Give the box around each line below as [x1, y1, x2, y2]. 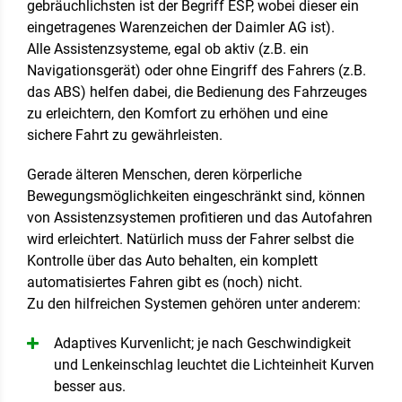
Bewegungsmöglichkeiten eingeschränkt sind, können [27, 188, 365, 205]
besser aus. [54, 378, 126, 395]
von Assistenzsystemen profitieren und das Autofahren [27, 209, 372, 226]
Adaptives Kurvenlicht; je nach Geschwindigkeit [54, 335, 351, 352]
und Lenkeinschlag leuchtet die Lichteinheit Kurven [54, 356, 374, 373]
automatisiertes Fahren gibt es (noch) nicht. [27, 274, 302, 291]
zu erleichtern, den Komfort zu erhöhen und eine [27, 105, 328, 122]
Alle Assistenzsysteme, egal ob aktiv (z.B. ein [27, 40, 309, 57]
